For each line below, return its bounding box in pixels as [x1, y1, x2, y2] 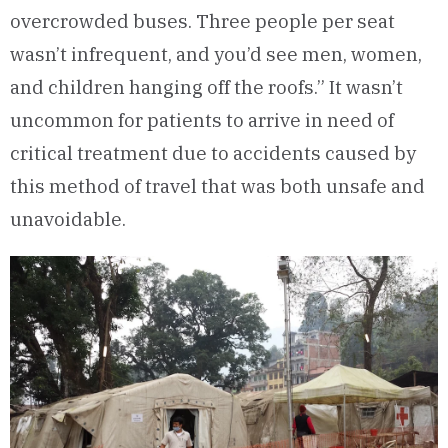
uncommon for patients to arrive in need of [10, 108, 394, 132]
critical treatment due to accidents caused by [10, 141, 416, 165]
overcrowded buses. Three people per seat [10, 9, 395, 33]
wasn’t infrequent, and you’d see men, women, [10, 42, 422, 66]
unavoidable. [10, 207, 126, 231]
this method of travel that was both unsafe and [10, 174, 425, 198]
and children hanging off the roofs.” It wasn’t [10, 75, 403, 99]
